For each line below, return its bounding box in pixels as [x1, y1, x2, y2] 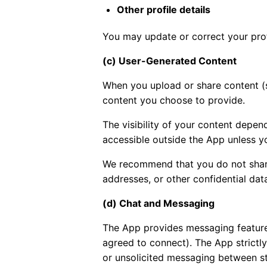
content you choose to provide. [103, 94, 245, 106]
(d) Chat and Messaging [103, 197, 215, 209]
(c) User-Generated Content [103, 55, 237, 67]
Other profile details [117, 4, 210, 15]
